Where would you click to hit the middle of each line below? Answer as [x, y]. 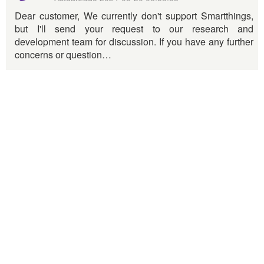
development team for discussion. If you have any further [134, 42]
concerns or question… [63, 55]
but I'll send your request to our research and [134, 29]
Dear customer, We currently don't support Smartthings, [134, 16]
